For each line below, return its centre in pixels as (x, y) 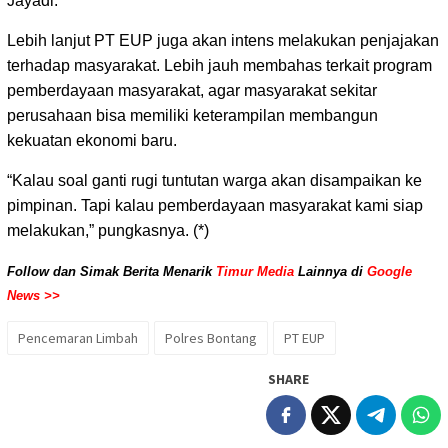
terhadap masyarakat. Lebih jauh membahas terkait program (219, 66)
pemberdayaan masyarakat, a (112, 91)
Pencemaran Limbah (78, 338)
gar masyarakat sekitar (297, 91)
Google (389, 272)
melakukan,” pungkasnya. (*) (108, 231)
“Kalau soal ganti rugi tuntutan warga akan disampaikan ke (214, 181)
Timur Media (255, 272)
